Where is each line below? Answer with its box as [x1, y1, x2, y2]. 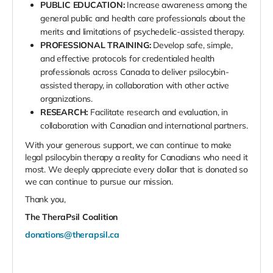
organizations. [40, 93, 93, 105]
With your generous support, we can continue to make [25, 140, 232, 151]
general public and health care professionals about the [40, 13, 246, 24]
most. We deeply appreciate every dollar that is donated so [25, 164, 248, 175]
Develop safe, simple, [153, 40, 233, 51]
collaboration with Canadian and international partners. [40, 120, 248, 132]
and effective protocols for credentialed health [40, 53, 215, 65]
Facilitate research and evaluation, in [90, 107, 228, 118]
